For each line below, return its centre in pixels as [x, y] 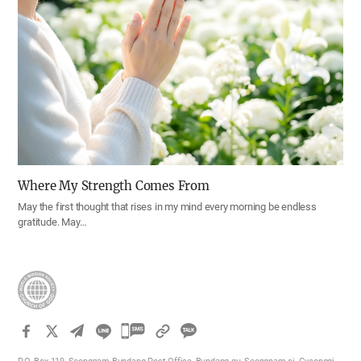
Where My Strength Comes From [114, 186]
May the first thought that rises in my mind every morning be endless [167, 207]
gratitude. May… [52, 222]
